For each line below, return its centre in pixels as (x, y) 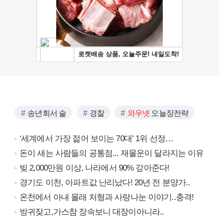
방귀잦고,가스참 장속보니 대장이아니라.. (92, 212)
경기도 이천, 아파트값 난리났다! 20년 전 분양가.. (105, 183)
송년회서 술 (47, 113)
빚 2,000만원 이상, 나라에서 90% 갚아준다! (95, 168)
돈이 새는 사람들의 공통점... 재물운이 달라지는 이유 (112, 153)
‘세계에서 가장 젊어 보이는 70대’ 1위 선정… (97, 139)
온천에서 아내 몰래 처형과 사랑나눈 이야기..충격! (107, 197)
